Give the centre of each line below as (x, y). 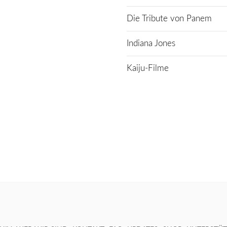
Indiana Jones (151, 43)
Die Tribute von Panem (169, 18)
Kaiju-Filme (148, 68)
